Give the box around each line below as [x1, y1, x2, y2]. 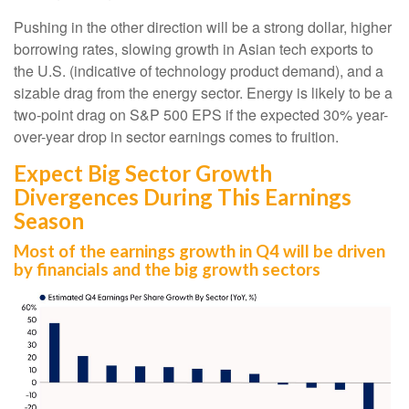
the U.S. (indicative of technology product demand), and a [14, 59, 383, 81]
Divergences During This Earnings [14, 183, 351, 210]
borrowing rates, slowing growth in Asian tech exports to [14, 37, 373, 59]
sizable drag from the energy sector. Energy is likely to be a [14, 81, 393, 103]
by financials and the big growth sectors [14, 258, 320, 279]
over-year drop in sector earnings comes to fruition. [14, 125, 339, 147]
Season [14, 206, 84, 234]
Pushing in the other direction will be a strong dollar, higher [14, 16, 392, 37]
